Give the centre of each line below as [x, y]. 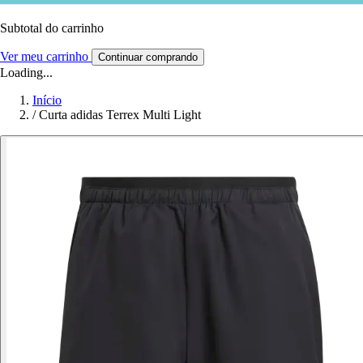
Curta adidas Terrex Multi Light [120, 114]
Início [47, 100]
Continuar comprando [148, 57]
